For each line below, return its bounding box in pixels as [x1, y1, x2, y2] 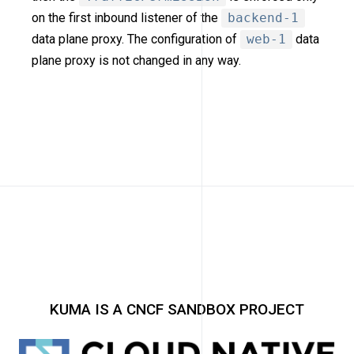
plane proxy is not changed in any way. [32, 53, 241, 69]
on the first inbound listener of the [32, 10, 221, 26]
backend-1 [228, 10, 299, 26]
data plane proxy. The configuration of [32, 32, 240, 47]
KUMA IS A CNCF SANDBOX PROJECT [50, 300, 304, 319]
